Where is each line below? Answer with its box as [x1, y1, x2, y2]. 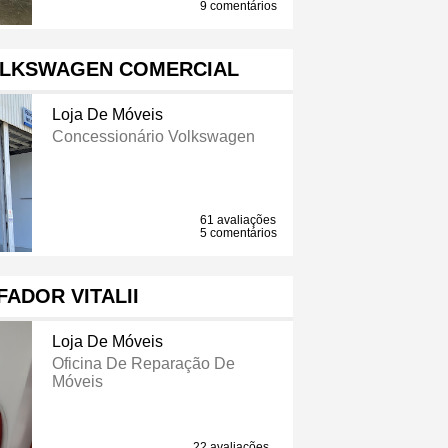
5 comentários [200, 226, 278, 241]
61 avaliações [200, 213, 277, 228]
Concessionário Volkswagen [51, 128, 255, 146]
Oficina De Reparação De [51, 355, 235, 373]
